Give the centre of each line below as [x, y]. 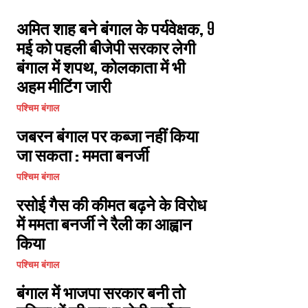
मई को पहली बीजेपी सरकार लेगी [106, 48]
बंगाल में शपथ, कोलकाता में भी [101, 67]
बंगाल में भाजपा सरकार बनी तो [101, 293]
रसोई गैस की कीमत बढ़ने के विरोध [111, 205]
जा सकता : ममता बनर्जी [82, 155]
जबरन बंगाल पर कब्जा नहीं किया [107, 136]
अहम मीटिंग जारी [64, 86]
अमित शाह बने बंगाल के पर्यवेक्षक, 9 [115, 29]
